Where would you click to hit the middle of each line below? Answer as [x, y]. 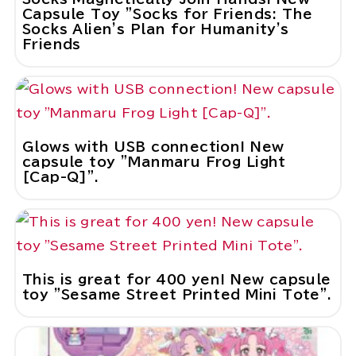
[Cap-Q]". [60, 177]
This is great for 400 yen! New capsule [176, 280]
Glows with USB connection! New [153, 147]
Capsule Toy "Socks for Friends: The [167, 14]
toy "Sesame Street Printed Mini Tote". [177, 295]
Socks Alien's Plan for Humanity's [155, 29]
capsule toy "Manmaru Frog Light [154, 162]
